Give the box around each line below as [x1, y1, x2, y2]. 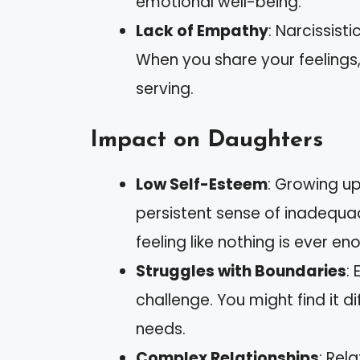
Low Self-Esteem [136, 173, 268, 195]
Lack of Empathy [136, 20, 268, 43]
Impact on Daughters [90, 128, 323, 152]
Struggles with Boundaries [136, 260, 346, 282]
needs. [136, 317, 186, 340]
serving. [136, 78, 194, 100]
